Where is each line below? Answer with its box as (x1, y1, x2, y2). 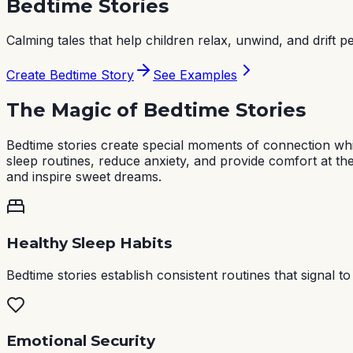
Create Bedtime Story (6, 67, 134, 84)
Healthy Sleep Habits (6, 234, 172, 252)
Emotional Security (6, 332, 155, 351)
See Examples (153, 67, 237, 84)
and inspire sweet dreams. (6, 169, 162, 185)
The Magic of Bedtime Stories (6, 98, 306, 122)
